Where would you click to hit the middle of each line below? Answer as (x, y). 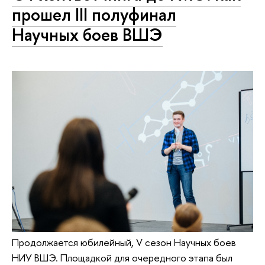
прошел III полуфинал (94, 15)
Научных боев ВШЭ (87, 35)
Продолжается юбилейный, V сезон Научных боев (124, 242)
